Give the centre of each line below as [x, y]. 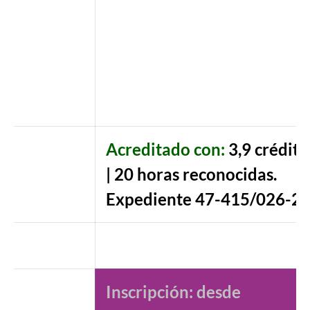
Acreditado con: [167, 149]
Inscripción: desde [173, 292]
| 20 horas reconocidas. [191, 174]
